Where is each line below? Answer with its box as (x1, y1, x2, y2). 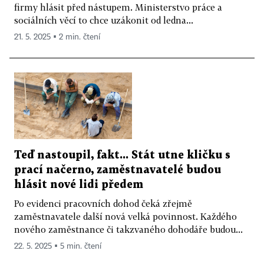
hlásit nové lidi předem (14, 179, 143, 190)
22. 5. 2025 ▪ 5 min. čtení (14, 242, 101, 250)
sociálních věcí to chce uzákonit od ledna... (14, 15, 193, 26)
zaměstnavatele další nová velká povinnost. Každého (14, 210, 237, 222)
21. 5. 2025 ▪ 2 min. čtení (14, 33, 100, 42)
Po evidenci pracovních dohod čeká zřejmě (14, 197, 192, 209)
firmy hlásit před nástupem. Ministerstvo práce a (14, 2, 222, 13)
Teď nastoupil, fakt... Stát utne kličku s (14, 150, 230, 160)
